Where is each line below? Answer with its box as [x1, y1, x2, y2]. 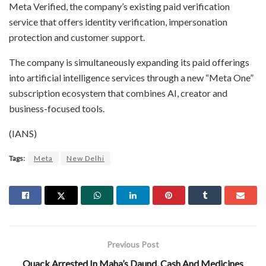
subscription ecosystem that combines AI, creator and [9, 87, 227, 99]
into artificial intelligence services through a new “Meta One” [9, 71, 254, 83]
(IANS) [9, 127, 37, 139]
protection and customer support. [9, 31, 145, 43]
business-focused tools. [9, 102, 104, 114]
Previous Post [107, 239, 159, 249]
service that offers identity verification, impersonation [9, 15, 227, 27]
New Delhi [66, 153, 104, 163]
